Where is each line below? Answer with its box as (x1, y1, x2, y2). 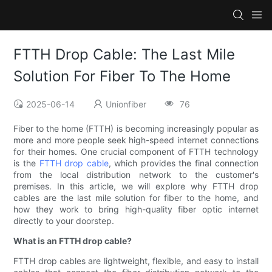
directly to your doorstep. (13, 216, 115, 226)
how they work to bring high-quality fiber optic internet (13, 204, 259, 215)
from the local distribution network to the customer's (13, 169, 259, 180)
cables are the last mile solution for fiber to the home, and (13, 192, 259, 203)
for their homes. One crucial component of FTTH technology (13, 146, 259, 157)
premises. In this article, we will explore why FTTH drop (13, 181, 259, 192)
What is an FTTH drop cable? (13, 236, 132, 246)
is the (13, 158, 39, 169)
